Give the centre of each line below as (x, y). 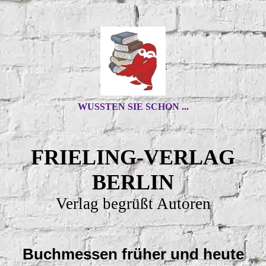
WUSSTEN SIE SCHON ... (133, 107)
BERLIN (133, 182)
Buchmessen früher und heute (133, 254)
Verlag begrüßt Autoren (133, 204)
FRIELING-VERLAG (133, 157)
